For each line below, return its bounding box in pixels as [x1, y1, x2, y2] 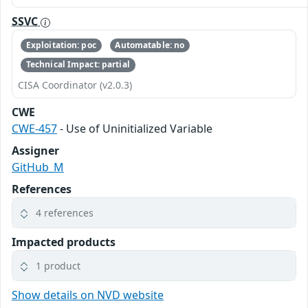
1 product [36, 258, 80, 272]
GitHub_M [12, 159, 64, 175]
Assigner [12, 142, 59, 158]
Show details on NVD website [12, 287, 164, 302]
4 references [36, 206, 93, 219]
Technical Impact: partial [25, 58, 130, 71]
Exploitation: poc [25, 39, 96, 52]
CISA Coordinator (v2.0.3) [18, 78, 132, 91]
